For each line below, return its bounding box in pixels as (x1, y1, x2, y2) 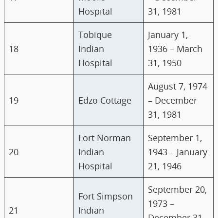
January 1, (148, 28, 188, 41)
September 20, (148, 183, 207, 196)
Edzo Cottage (78, 94, 132, 107)
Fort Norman (78, 131, 131, 144)
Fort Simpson (78, 190, 133, 202)
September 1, (148, 131, 202, 144)
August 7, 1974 (148, 80, 208, 92)
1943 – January (148, 145, 208, 158)
